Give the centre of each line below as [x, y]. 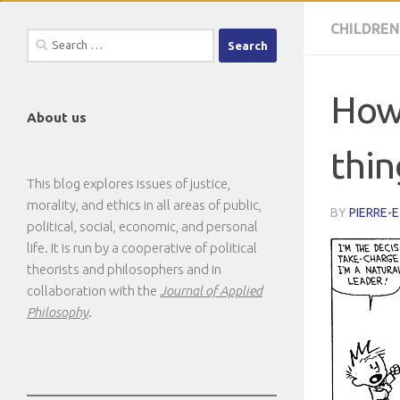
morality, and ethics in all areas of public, [144, 205]
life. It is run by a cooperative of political [142, 248]
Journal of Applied [211, 291]
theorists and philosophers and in [124, 269]
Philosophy [58, 312]
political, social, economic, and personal [142, 226]
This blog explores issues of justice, [129, 183]
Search [45, 38]
